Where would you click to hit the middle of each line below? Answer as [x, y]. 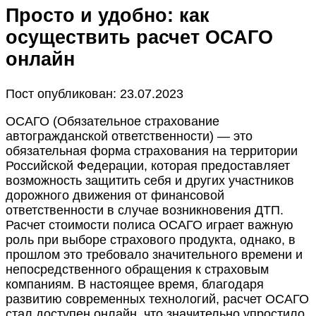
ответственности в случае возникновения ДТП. [145, 210]
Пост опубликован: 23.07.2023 [95, 93]
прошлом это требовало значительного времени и [154, 254]
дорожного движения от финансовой [115, 195]
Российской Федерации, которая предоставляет [148, 165]
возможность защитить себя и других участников [150, 180]
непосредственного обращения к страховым [137, 269]
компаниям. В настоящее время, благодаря [135, 284]
